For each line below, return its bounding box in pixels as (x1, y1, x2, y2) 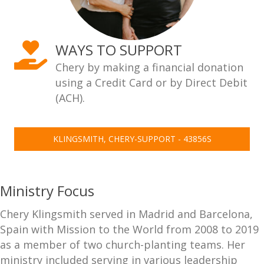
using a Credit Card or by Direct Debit (55, 75, 247, 90)
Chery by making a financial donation (55, 60, 243, 74)
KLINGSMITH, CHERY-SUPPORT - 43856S (52, 133, 212, 144)
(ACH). (55, 91, 88, 105)
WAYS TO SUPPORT (55, 40, 182, 60)
